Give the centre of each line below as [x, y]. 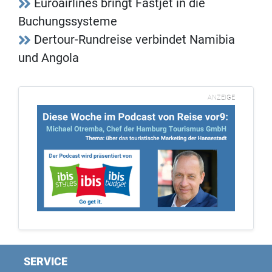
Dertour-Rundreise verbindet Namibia [134, 40]
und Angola [49, 58]
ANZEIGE [221, 98]
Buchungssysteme [68, 22]
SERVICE [46, 261]
